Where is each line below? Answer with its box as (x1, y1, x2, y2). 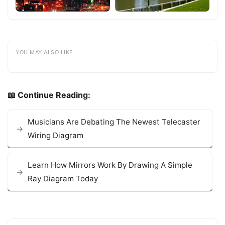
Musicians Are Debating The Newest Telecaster (28, 117, 200, 127)
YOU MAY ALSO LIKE (16, 49, 73, 56)
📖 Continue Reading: (8, 90, 90, 100)
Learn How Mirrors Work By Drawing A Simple (28, 160, 192, 170)
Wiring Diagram (28, 131, 83, 141)
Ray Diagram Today (28, 174, 98, 184)
